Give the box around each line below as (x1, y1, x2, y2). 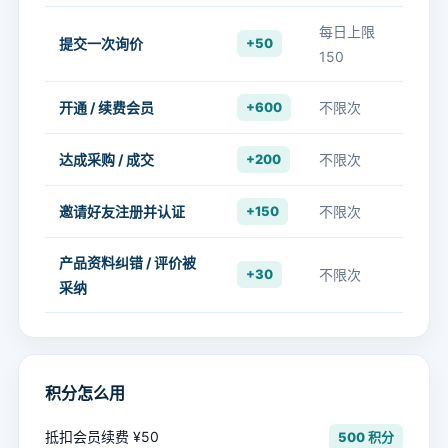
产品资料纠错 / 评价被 (59, 254, 196, 271)
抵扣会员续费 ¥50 (45, 428, 159, 445)
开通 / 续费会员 (59, 99, 154, 116)
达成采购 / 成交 (59, 151, 154, 168)
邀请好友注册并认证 (59, 203, 185, 220)
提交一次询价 (59, 35, 143, 52)
